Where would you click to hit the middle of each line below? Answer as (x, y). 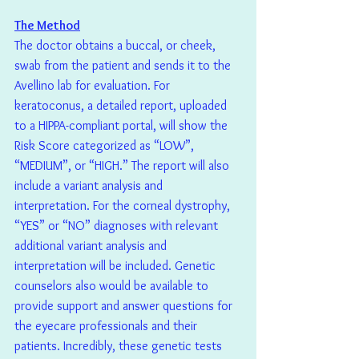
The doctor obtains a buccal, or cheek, (117, 46)
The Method (47, 26)
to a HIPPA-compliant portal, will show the (123, 126)
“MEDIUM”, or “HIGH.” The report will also (123, 166)
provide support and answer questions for (125, 306)
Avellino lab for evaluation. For (94, 86)
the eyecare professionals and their (107, 326)
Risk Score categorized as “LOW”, (106, 146)
